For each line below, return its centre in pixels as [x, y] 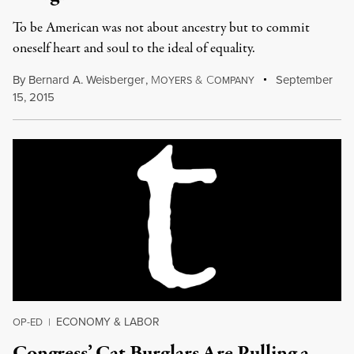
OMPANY [234, 81]
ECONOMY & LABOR [108, 322]
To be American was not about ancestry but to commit [161, 28]
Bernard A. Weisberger [87, 80]
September [303, 80]
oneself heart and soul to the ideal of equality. [134, 49]
